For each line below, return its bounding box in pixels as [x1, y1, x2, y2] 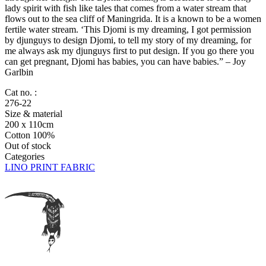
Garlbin [5, 67, 33, 78]
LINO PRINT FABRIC [5, 162, 95, 173]
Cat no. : [5, 87, 37, 98]
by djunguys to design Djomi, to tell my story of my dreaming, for [5, 35, 251, 46]
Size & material [5, 109, 62, 119]
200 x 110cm [5, 119, 53, 130]
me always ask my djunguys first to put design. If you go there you [5, 46, 254, 56]
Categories [5, 151, 45, 162]
